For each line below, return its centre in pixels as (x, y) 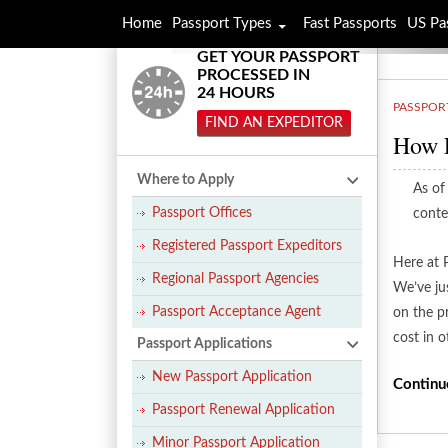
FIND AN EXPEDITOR (274, 123)
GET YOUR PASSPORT (278, 57)
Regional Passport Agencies (235, 279)
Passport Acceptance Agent (236, 312)
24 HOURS (236, 93)
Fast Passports (350, 23)
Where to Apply (185, 180)
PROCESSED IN (253, 75)
